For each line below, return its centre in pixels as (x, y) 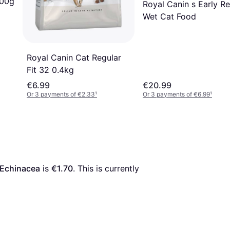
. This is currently (106, 169)
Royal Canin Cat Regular (74, 58)
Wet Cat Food (169, 17)
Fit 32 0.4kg (50, 70)
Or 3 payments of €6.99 (176, 94)
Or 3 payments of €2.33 (61, 94)
